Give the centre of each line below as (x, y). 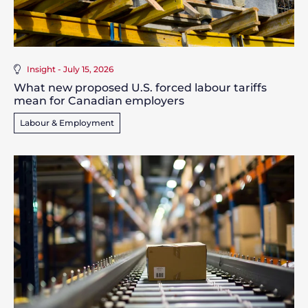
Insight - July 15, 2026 (70, 69)
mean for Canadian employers (99, 101)
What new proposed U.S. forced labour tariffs (140, 88)
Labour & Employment (67, 123)
